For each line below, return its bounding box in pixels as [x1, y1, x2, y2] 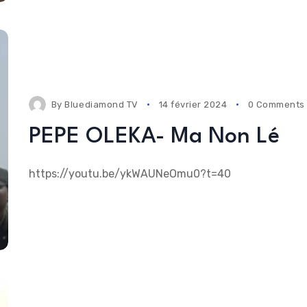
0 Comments [247, 99, 305, 110]
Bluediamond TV [64, 99, 138, 110]
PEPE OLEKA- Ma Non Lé [28, 125, 280, 149]
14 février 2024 [158, 99, 228, 110]
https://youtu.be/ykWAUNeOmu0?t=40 [28, 167, 231, 181]
